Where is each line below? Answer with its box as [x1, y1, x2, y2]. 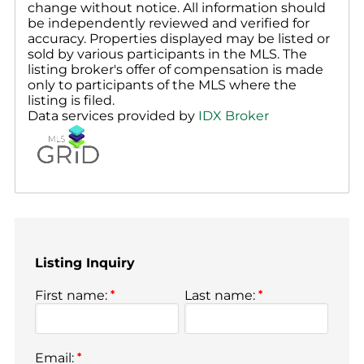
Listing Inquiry [35, 254, 135, 271]
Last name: [184, 288, 259, 304]
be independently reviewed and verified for [28, 15, 310, 31]
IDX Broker [198, 107, 269, 123]
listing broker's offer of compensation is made [28, 61, 323, 77]
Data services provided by [28, 107, 198, 123]
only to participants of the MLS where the [28, 76, 297, 93]
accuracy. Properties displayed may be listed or [28, 30, 330, 46]
